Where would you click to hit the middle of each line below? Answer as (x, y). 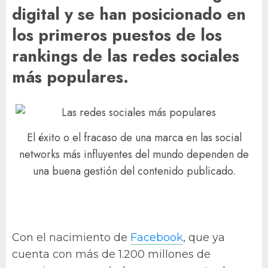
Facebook (157, 237)
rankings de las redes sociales (126, 56)
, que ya (204, 237)
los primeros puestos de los (117, 35)
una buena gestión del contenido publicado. (134, 171)
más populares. (70, 77)
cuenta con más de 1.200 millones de (111, 254)
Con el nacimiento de (71, 237)
